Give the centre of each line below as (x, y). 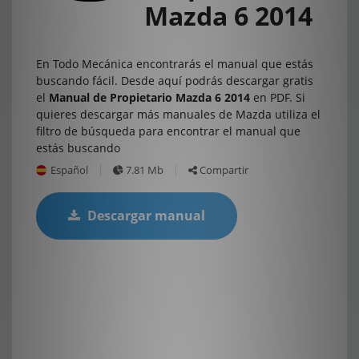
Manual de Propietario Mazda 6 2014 (149, 97)
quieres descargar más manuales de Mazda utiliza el (178, 114)
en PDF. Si (278, 97)
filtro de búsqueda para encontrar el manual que (168, 131)
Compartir (223, 170)
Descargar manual (145, 216)
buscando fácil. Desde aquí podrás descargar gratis (175, 81)
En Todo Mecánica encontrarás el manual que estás (175, 64)
